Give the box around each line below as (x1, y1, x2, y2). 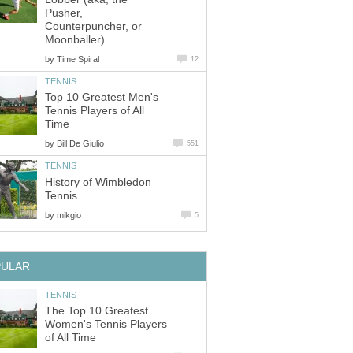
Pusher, (45, 6, 83, 19)
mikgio (57, 210, 81, 220)
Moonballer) (45, 33, 105, 46)
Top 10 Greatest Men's (45, 91, 158, 104)
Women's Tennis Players (45, 318, 167, 331)
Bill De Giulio (57, 139, 104, 149)
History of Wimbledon (45, 176, 151, 188)
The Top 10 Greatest (45, 305, 148, 318)
